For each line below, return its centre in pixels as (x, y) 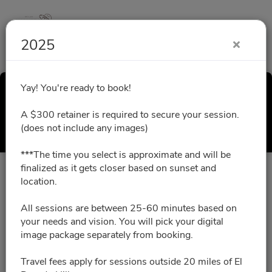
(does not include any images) (84, 128)
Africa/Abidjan (155, 175)
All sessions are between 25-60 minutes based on (128, 208)
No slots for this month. (136, 256)
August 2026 (136, 209)
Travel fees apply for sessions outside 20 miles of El (131, 262)
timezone (190, 175)
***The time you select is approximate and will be (125, 155)
